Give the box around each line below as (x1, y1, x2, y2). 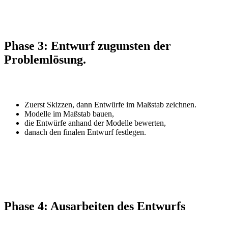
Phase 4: (4, 199, 50, 213)
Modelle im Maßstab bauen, (24, 109, 114, 118)
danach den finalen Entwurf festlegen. (24, 127, 146, 136)
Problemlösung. (4, 53, 86, 67)
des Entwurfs (114, 199, 185, 213)
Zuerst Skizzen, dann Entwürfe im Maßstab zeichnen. (24, 100, 196, 109)
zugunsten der (98, 39, 171, 53)
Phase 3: (4, 39, 51, 53)
